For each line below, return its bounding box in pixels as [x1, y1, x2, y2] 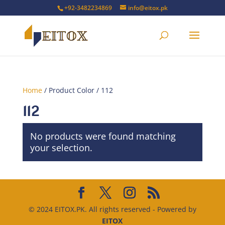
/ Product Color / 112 [42, 85, 113, 95]
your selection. [30, 142, 92, 154]
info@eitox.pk [128, 4, 168, 12]
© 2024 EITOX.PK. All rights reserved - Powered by [28, 204, 196, 214]
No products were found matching [30, 130, 176, 142]
